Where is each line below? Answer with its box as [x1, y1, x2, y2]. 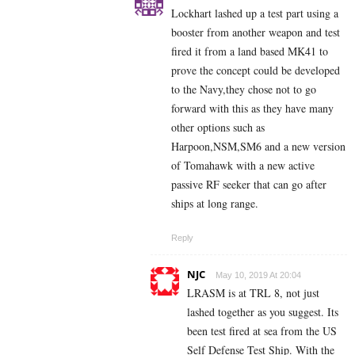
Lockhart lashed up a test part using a [171, 6, 338, 21]
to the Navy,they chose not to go [171, 82, 316, 97]
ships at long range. [171, 196, 258, 212]
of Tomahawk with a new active [171, 158, 315, 174]
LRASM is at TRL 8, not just [187, 285, 319, 301]
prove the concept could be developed [171, 63, 340, 78]
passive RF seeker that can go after [171, 177, 326, 193]
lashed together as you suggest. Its [187, 304, 338, 320]
